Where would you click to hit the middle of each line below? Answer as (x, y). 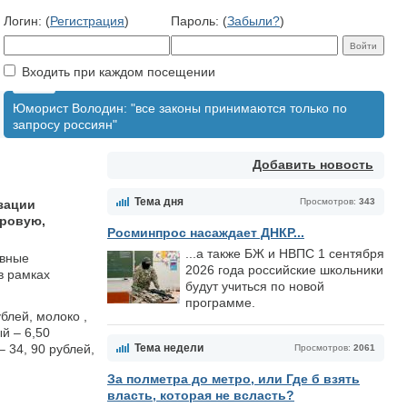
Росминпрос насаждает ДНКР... (206, 233)
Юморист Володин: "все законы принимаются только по (180, 108)
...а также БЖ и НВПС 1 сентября (285, 253)
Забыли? (253, 21)
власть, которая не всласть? (201, 395)
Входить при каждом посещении (117, 72)
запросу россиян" (65, 124)
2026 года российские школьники (284, 270)
